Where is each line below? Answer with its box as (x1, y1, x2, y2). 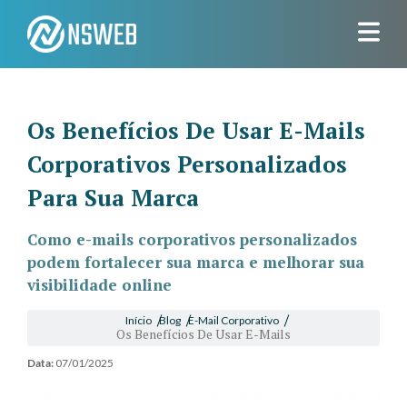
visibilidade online (27, 274, 172, 295)
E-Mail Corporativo (187, 313, 279, 327)
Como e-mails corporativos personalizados (27, 229, 357, 250)
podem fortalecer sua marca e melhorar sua (27, 252, 364, 273)
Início (124, 313, 152, 327)
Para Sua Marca (27, 183, 199, 213)
